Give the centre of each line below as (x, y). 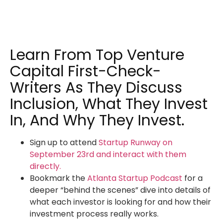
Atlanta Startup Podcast (135, 178)
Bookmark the (58, 178)
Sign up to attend (64, 143)
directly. (45, 166)
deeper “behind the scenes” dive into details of (120, 190)
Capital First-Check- (85, 72)
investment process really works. (94, 214)
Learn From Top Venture (97, 55)
